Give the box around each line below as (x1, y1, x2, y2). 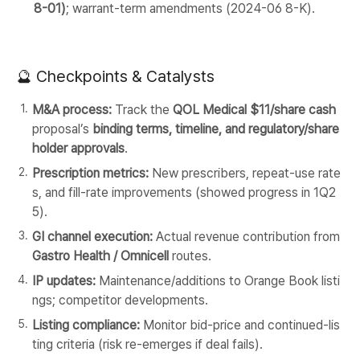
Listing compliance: (32, 317, 140, 333)
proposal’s (32, 121, 92, 137)
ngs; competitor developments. (32, 292, 208, 308)
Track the (112, 102, 173, 117)
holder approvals (32, 141, 125, 156)
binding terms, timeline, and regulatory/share (92, 121, 339, 137)
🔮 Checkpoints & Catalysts (16, 67, 215, 86)
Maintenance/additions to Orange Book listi (96, 273, 340, 288)
